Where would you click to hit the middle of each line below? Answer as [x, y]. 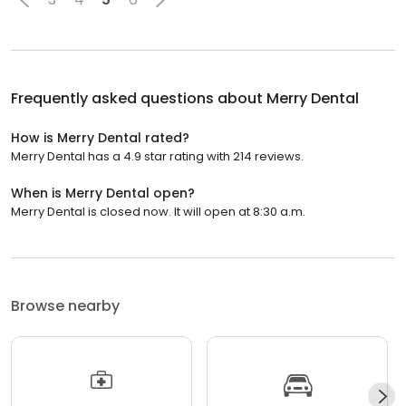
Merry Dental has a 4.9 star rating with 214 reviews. [157, 156]
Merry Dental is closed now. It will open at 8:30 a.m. [158, 211]
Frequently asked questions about [139, 98]
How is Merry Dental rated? [100, 137]
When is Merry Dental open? [103, 193]
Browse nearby [65, 305]
